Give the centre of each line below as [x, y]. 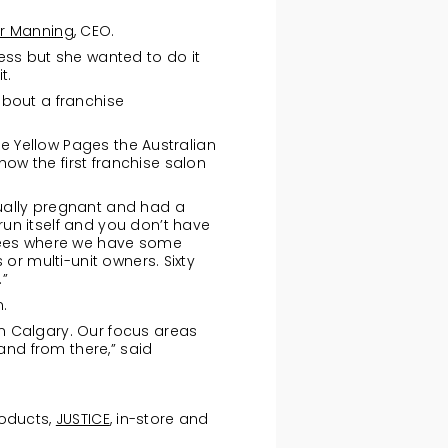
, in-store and [159, 419]
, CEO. [94, 31]
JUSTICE [82, 419]
